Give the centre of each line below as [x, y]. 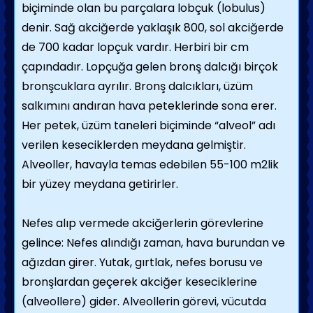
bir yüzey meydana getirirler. [100, 184]
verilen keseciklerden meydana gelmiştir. [134, 145]
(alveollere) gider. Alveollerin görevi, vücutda [144, 301]
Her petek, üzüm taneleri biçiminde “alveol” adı [148, 125]
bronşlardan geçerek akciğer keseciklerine [139, 282]
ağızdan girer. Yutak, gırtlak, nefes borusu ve [142, 262]
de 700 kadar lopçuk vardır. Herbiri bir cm [135, 47]
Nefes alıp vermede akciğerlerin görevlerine [143, 223]
